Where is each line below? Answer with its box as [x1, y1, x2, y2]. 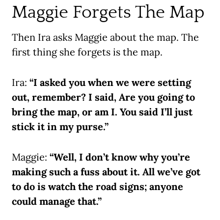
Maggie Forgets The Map [12, 2, 205, 23]
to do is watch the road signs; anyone [12, 180, 183, 193]
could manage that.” [12, 195, 102, 208]
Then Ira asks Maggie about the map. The [12, 31, 199, 44]
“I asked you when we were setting [29, 76, 191, 89]
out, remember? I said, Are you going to [12, 91, 195, 104]
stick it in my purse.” [12, 120, 109, 133]
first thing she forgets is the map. [12, 46, 163, 58]
